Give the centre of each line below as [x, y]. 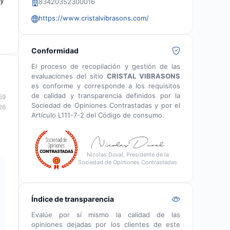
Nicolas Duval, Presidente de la [128, 155]
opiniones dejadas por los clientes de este [106, 224]
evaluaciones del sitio [69, 76]
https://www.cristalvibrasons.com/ [94, 18]
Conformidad [55, 51]
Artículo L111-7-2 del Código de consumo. [98, 115]
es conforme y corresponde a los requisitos [106, 86]
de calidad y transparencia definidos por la [106, 95]
